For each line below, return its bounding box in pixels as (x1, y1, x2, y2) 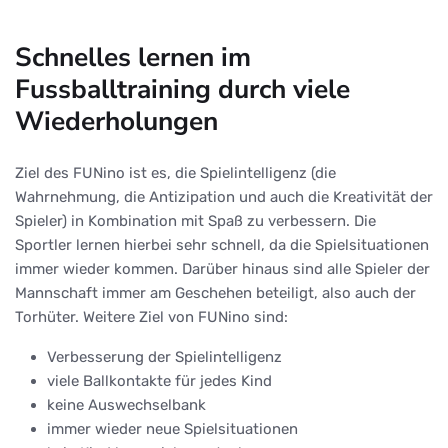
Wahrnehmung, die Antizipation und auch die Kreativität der (15, 187, 433, 206)
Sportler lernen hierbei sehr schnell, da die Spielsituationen (15, 235, 429, 254)
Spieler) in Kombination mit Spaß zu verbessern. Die (15, 211, 376, 230)
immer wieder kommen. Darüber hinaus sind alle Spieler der (15, 259, 430, 278)
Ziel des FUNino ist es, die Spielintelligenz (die (15, 163, 336, 182)
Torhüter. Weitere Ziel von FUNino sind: (15, 307, 288, 326)
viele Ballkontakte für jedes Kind (47, 371, 272, 390)
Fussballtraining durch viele (15, 70, 350, 107)
